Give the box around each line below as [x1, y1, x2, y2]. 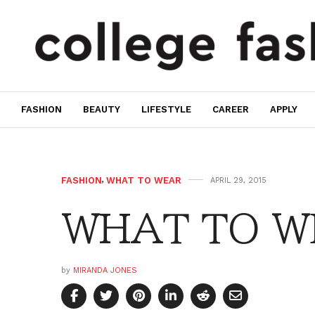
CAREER [212, 104, 249, 115]
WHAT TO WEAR [106, 174, 181, 186]
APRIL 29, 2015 [210, 175, 266, 185]
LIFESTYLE [141, 104, 191, 115]
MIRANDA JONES [73, 265, 137, 275]
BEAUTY [83, 104, 120, 115]
